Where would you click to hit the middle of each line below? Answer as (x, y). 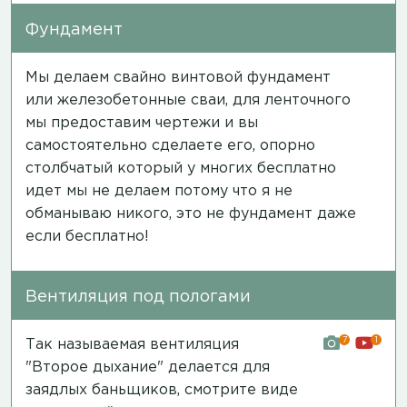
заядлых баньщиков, (105, 390)
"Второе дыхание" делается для (148, 367)
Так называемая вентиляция (132, 344)
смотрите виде (241, 390)
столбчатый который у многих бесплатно (181, 168)
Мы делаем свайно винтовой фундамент (178, 77)
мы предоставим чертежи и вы (142, 123)
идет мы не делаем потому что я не (159, 191)
